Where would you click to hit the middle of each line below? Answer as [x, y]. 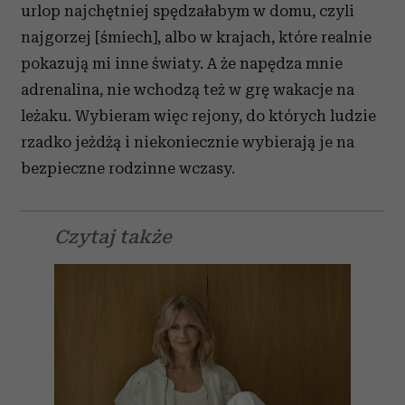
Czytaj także [113, 237]
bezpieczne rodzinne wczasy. [128, 168]
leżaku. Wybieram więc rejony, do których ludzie [198, 116]
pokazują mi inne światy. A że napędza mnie [182, 63]
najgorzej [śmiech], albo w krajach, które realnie [196, 37]
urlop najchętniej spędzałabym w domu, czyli [188, 11]
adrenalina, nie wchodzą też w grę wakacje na [188, 89]
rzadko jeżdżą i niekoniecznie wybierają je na [188, 142]
